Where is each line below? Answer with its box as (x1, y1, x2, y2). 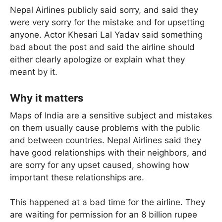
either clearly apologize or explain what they (10, 55, 185, 65)
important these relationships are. (10, 172, 144, 182)
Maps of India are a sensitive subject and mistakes (10, 110, 212, 120)
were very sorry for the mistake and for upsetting (10, 17, 205, 28)
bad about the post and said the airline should (10, 42, 195, 53)
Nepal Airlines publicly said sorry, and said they (10, 5, 198, 15)
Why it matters (10, 91, 83, 104)
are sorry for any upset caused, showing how (10, 160, 189, 170)
